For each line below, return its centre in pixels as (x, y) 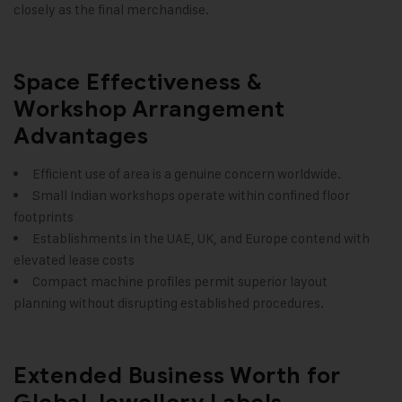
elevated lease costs (74, 260)
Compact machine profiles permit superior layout (180, 282)
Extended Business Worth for (177, 376)
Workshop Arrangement (149, 109)
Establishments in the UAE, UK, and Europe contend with (201, 239)
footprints (44, 217)
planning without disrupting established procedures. (169, 303)
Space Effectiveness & (138, 83)
